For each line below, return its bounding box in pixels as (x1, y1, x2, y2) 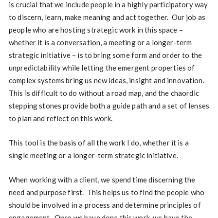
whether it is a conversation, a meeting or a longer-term (8, 38, 192, 47)
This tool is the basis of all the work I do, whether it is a (8, 138, 189, 147)
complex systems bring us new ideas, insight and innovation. (8, 76, 204, 85)
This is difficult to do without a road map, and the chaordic (8, 89, 199, 98)
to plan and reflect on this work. (8, 114, 112, 123)
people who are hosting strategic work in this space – (8, 25, 183, 35)
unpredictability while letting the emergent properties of (8, 63, 195, 73)
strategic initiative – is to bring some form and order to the (8, 51, 202, 60)
